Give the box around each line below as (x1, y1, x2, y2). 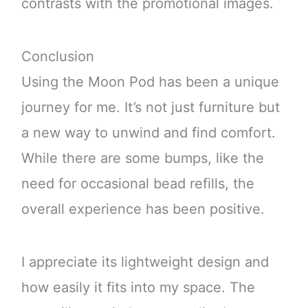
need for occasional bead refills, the (21, 175, 254, 192)
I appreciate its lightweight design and (21, 253, 269, 270)
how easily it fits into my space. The (21, 278, 255, 296)
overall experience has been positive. (21, 200, 265, 217)
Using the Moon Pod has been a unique (21, 73, 279, 90)
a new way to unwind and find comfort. (21, 124, 276, 141)
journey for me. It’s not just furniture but (21, 98, 280, 115)
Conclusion (21, 47, 94, 65)
